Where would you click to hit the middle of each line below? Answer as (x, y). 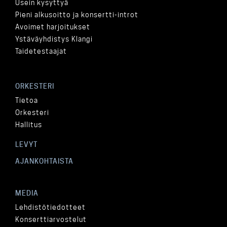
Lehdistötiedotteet (50, 207)
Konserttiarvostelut (51, 219)
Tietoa (27, 100)
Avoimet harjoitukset (53, 27)
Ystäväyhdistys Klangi (54, 39)
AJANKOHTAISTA (44, 161)
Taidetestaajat (41, 51)
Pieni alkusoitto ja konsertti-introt (77, 15)
